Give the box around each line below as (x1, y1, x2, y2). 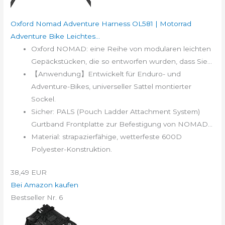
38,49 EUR (11, 168, 47, 176)
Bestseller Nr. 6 (11, 193, 63, 201)
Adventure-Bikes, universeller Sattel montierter (31, 82, 192, 91)
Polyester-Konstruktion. (31, 145, 113, 154)
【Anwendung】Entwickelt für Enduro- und (31, 70, 181, 78)
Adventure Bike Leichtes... (11, 32, 100, 41)
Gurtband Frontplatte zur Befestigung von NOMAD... (31, 120, 213, 129)
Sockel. (31, 95, 56, 103)
